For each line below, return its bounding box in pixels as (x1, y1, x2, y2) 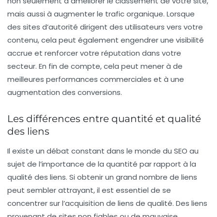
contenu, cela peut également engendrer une (7, 35, 176, 46)
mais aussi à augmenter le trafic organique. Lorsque (7, 9, 195, 19)
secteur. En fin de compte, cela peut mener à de (7, 61, 183, 72)
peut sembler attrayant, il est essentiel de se (7, 185, 171, 196)
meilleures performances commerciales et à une (7, 74, 184, 85)
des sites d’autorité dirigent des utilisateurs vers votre (7, 22, 203, 32)
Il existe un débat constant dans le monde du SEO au (7, 146, 199, 156)
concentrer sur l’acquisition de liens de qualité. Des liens (7, 198, 207, 209)
